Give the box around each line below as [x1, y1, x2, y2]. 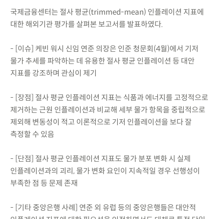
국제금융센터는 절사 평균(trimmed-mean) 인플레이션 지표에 [10, 7, 204, 17]
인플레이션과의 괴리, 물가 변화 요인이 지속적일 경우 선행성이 [10, 166, 200, 175]
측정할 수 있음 [10, 129, 54, 139]
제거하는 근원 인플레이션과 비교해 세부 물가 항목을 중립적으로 [10, 105, 205, 114]
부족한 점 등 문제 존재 [10, 178, 78, 188]
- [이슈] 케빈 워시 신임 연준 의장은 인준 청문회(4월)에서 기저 [10, 44, 198, 53]
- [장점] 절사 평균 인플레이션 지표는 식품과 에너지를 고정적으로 [10, 92, 208, 102]
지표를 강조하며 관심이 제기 [10, 68, 97, 78]
